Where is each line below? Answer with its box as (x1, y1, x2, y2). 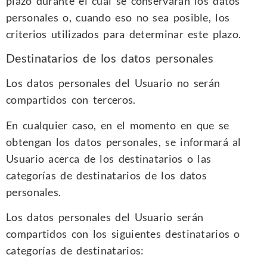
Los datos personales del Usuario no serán (6, 76, 221, 90)
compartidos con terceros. (6, 93, 136, 107)
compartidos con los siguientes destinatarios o (6, 227, 240, 241)
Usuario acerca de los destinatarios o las (6, 151, 212, 165)
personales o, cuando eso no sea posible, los (6, 10, 230, 24)
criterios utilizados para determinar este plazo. (6, 27, 241, 41)
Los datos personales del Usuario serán (6, 210, 204, 224)
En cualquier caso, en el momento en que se (6, 118, 229, 132)
